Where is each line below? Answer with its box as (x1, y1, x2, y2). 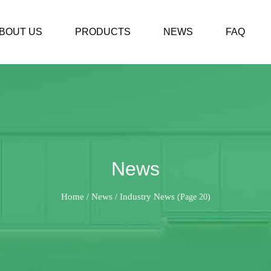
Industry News (119, 192, 175, 201)
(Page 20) (174, 192, 211, 201)
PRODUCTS (74, 27, 131, 37)
